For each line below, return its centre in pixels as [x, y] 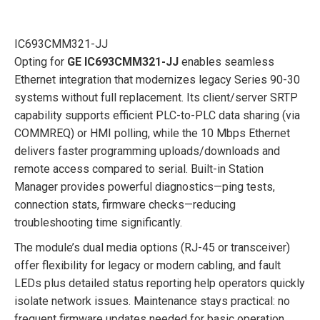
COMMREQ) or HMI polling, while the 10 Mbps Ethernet [152, 133]
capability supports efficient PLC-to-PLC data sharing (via [157, 115]
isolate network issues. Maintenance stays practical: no [152, 301]
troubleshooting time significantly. [98, 222]
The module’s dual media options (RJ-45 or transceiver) [152, 247]
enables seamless [226, 61]
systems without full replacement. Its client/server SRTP [156, 97]
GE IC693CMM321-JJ [123, 61]
